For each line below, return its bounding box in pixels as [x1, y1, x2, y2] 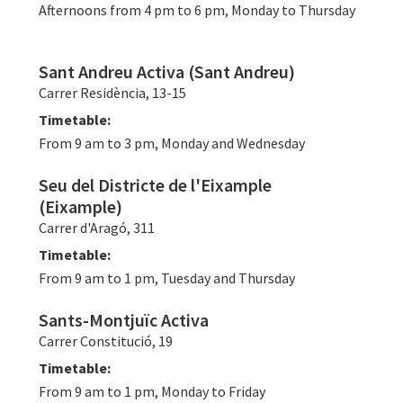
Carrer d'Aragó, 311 [39, 219, 155, 237]
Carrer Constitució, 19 [39, 332, 173, 351]
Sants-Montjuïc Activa [39, 309, 209, 332]
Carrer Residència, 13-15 [39, 84, 186, 103]
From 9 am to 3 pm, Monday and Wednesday [39, 134, 305, 153]
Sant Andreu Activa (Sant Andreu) [39, 60, 295, 84]
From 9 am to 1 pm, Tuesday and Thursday [39, 269, 295, 288]
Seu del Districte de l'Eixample [39, 174, 272, 197]
